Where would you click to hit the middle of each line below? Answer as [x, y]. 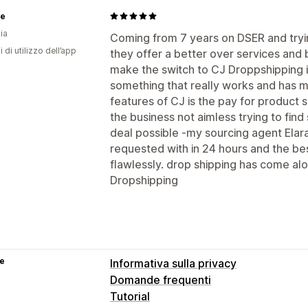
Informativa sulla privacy [173, 263]
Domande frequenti [161, 279]
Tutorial [130, 296]
